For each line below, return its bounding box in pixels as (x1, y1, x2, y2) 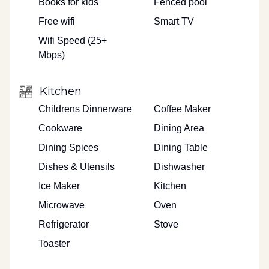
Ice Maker (38, 181, 80, 191)
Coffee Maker (154, 104, 211, 114)
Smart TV (154, 16, 194, 26)
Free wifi (38, 16, 75, 26)
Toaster (38, 238, 70, 249)
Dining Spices (38, 142, 98, 153)
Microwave (38, 200, 85, 210)
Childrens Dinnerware (38, 104, 132, 114)
